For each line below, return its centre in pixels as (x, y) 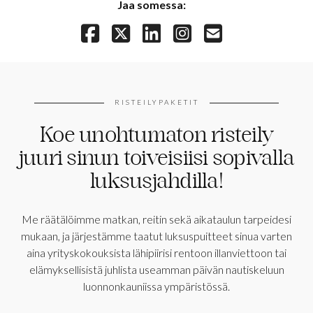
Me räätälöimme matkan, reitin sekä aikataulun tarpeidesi (156, 219)
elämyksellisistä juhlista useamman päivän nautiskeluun (156, 269)
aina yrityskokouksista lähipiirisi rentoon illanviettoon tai (156, 252)
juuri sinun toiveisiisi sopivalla (156, 160)
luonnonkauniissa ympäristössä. (156, 286)
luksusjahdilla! (156, 183)
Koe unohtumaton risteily (156, 137)
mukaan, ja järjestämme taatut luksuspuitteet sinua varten (156, 235)
